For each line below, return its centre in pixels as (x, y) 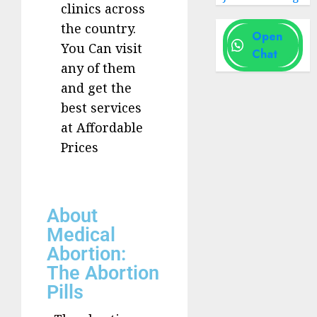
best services (101, 108)
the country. (98, 29)
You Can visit (102, 48)
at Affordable (102, 128)
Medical (81, 235)
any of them (98, 68)
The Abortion (103, 273)
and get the (96, 88)
